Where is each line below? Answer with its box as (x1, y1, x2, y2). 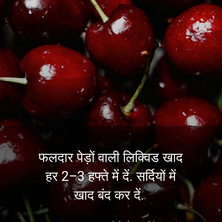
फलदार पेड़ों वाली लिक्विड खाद (39, 150, 183, 166)
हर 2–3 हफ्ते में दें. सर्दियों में (46, 168, 176, 185)
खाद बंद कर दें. (74, 187, 148, 204)
